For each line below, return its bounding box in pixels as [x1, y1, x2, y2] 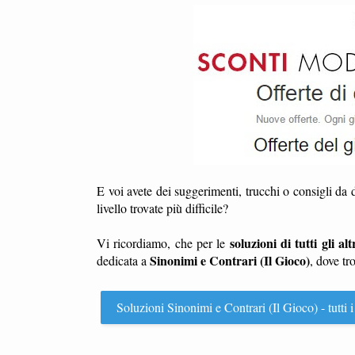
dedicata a [97, 252, 150, 269]
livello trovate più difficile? [97, 200, 228, 217]
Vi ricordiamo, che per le [97, 235, 230, 252]
